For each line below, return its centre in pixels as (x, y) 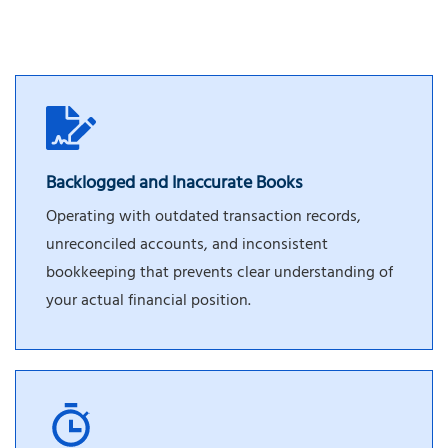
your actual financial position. (148, 302)
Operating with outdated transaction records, (203, 218)
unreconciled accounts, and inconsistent (187, 246)
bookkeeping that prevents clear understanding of (219, 274)
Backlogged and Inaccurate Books (174, 185)
